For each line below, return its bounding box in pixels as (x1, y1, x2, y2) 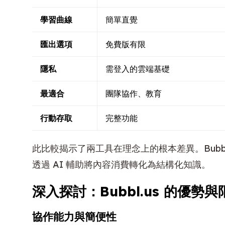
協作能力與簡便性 (32, 210, 117, 223)
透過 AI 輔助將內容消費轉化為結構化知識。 (32, 158, 210, 170)
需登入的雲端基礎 (105, 63, 170, 74)
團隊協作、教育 (105, 88, 162, 98)
